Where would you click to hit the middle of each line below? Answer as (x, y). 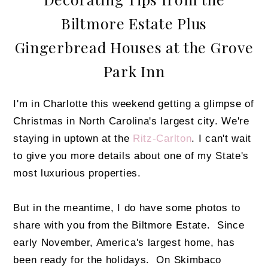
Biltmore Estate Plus (134, 23)
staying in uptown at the (73, 138)
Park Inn (134, 71)
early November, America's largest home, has (124, 242)
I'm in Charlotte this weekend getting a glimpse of (134, 103)
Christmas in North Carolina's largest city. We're (131, 121)
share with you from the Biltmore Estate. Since (129, 225)
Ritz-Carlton (162, 138)
